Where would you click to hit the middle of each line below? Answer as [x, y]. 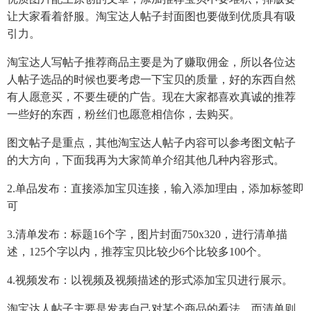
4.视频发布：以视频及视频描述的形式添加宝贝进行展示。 [150, 280]
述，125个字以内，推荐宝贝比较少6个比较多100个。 [137, 251]
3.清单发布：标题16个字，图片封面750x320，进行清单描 [147, 234]
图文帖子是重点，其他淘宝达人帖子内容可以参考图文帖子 [151, 142]
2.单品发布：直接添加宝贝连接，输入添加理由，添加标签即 [155, 188]
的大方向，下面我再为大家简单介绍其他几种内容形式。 [146, 160]
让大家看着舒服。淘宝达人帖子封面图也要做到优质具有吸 [151, 16]
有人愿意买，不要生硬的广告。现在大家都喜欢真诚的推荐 [151, 96]
